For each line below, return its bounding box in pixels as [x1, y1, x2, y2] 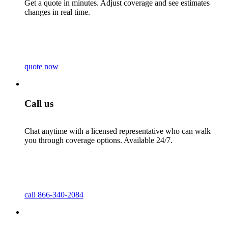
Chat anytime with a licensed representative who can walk [24, 127, 211, 136]
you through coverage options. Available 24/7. [24, 136, 173, 145]
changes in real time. [24, 7, 90, 16]
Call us [24, 98, 53, 109]
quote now [24, 62, 59, 71]
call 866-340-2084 [24, 190, 83, 199]
